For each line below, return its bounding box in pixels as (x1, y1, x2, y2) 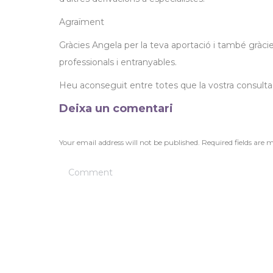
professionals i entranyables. (59, 57, 177, 68)
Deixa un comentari (59, 102, 173, 115)
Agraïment (59, 16, 104, 27)
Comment (59, 162, 104, 173)
